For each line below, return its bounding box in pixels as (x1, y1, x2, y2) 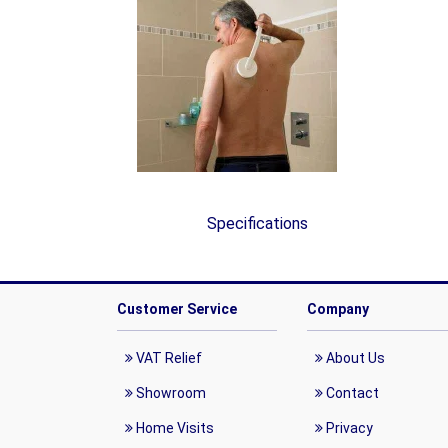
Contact (323, 385, 379, 401)
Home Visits (133, 420, 214, 436)
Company (307, 301, 369, 317)
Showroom (133, 385, 206, 401)
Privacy (323, 420, 373, 436)
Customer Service (117, 301, 237, 317)
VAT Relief (133, 350, 202, 366)
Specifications (207, 214, 309, 233)
